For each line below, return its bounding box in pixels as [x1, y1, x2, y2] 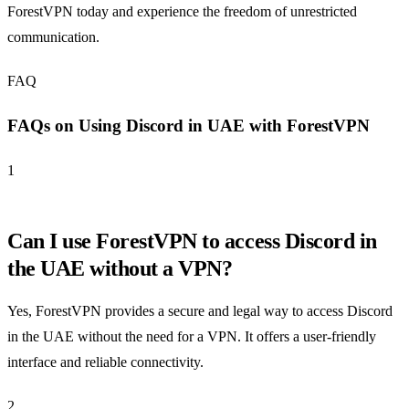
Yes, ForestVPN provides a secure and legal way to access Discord [7, 302, 393, 319]
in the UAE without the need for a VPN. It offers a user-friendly [7, 328, 376, 344]
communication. [7, 29, 100, 46]
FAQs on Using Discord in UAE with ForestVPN [7, 116, 370, 136]
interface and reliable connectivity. [7, 353, 204, 370]
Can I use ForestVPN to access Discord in [7, 228, 377, 253]
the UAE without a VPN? [7, 256, 233, 280]
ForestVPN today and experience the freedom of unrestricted [7, 4, 357, 20]
